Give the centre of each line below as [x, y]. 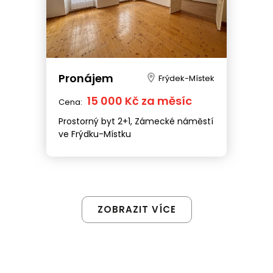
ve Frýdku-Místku [95, 134]
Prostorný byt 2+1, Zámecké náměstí [136, 121]
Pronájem [86, 78]
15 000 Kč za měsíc [140, 101]
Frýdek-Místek [186, 78]
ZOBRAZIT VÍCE [136, 209]
